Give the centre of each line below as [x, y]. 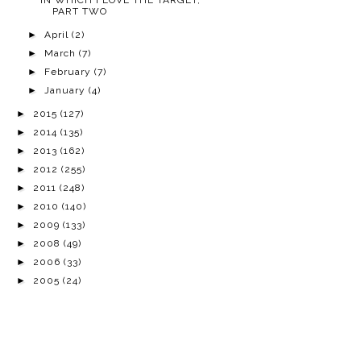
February [70, 72]
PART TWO [79, 11]
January [67, 90]
